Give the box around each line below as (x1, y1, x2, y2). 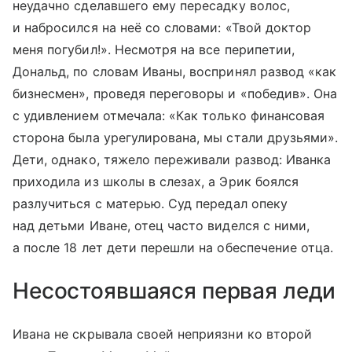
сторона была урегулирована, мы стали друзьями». (13, 130, 339, 146)
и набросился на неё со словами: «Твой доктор (13, 20, 312, 36)
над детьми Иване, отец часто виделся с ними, (13, 218, 310, 234)
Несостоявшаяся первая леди (13, 277, 336, 305)
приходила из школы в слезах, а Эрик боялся (13, 174, 299, 190)
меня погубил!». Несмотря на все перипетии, (13, 42, 295, 58)
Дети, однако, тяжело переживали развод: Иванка (13, 152, 332, 168)
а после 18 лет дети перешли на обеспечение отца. (13, 240, 334, 256)
